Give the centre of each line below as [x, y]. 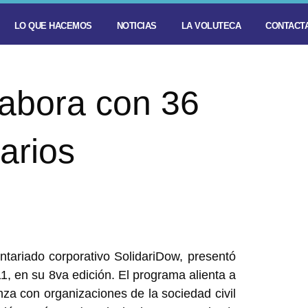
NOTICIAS [136, 26]
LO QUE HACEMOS [53, 26]
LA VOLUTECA [211, 26]
